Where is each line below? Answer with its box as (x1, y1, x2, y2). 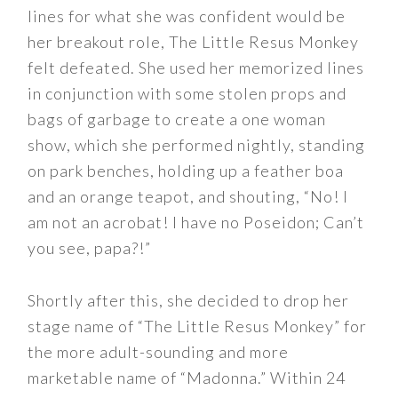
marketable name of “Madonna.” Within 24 (28, 368, 346, 387)
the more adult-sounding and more (28, 342, 290, 362)
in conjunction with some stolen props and (28, 84, 347, 103)
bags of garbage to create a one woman (28, 109, 327, 129)
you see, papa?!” (28, 238, 152, 258)
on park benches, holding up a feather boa (28, 161, 345, 180)
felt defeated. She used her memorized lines (28, 58, 365, 77)
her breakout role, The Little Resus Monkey (28, 32, 360, 52)
